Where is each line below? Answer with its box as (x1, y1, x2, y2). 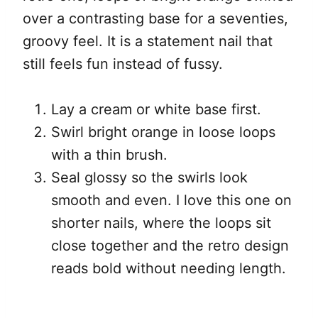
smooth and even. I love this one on (51, 192, 292, 209)
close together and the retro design (51, 237, 289, 255)
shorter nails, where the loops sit (51, 214, 271, 232)
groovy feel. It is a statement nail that (23, 33, 273, 50)
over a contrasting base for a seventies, (23, 10, 288, 28)
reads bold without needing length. (51, 260, 286, 278)
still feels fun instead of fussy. (23, 55, 223, 73)
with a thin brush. (51, 146, 168, 164)
